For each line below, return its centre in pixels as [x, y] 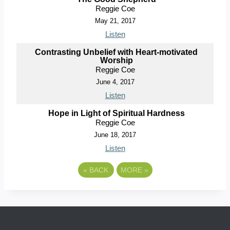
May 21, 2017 [115, 21]
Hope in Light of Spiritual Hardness [116, 113]
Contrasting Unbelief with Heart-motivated [116, 52]
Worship [116, 61]
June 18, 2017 [115, 135]
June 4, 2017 [115, 82]
